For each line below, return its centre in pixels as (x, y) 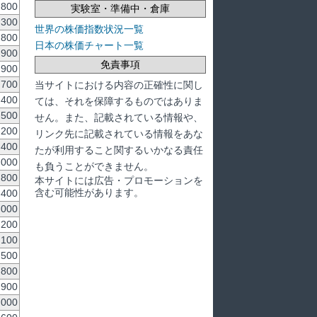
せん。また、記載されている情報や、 (119, 117)
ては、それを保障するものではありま (119, 101)
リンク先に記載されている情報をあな (119, 133)
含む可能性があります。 (89, 192)
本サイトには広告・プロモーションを (119, 180)
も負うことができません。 (94, 166)
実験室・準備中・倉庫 (120, 8)
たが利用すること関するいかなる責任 (119, 150)
